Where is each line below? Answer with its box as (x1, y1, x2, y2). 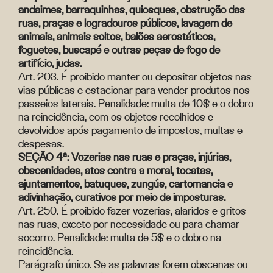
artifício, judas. (18, 56, 82, 70)
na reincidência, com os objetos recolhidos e (18, 110, 213, 124)
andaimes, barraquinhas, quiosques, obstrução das (18, 2, 245, 16)
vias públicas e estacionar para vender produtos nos (18, 83, 250, 97)
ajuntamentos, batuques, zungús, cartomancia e (18, 177, 233, 191)
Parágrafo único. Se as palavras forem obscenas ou (18, 257, 248, 271)
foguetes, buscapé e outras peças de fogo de (18, 43, 220, 57)
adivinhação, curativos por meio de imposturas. (18, 190, 225, 204)
